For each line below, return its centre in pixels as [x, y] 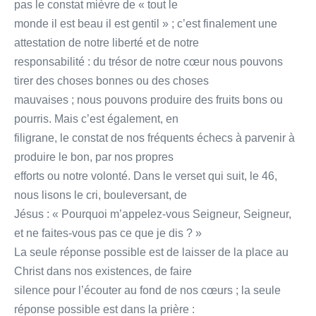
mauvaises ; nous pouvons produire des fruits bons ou [148, 99]
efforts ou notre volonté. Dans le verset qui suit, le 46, [146, 176]
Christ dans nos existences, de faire [103, 271]
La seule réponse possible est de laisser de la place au [151, 252]
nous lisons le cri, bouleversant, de [101, 195]
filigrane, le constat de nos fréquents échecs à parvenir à [154, 138]
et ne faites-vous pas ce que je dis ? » [108, 233]
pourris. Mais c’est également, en [96, 119]
